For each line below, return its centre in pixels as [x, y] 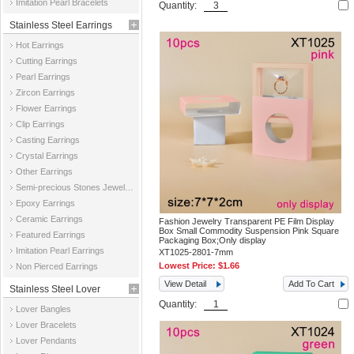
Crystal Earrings [47, 156]
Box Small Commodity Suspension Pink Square [249, 231]
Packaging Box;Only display [213, 240]
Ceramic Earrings [49, 219]
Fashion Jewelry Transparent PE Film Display [247, 221]
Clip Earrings [40, 124]
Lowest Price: [189, 265]
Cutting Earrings [47, 61]
